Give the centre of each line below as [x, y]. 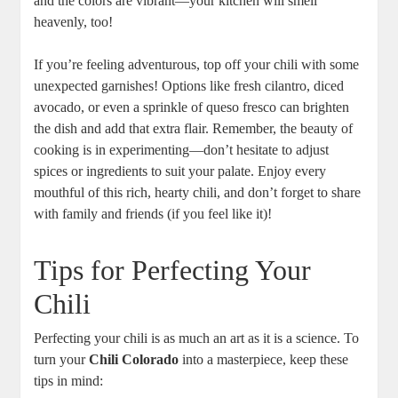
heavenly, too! [74, 22]
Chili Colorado [134, 360]
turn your [62, 360]
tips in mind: [69, 381]
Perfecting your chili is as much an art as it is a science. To [197, 338]
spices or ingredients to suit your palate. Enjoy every [180, 171]
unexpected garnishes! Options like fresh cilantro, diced [189, 86]
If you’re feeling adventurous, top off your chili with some [197, 65]
